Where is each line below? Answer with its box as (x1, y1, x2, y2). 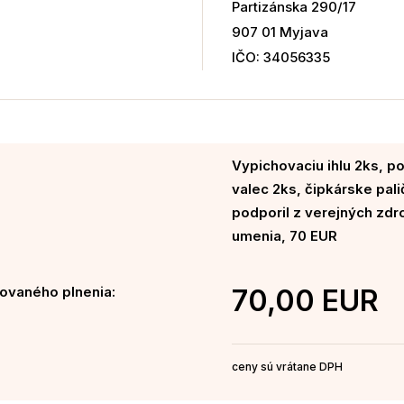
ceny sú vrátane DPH (231, 360, 343, 374)
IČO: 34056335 (231, 49, 330, 67)
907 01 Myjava (231, 23, 328, 41)
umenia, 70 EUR (231, 227, 337, 245)
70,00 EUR (231, 283, 379, 319)
